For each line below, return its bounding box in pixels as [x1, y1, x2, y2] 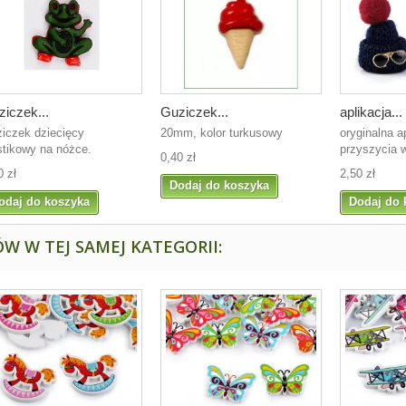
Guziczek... [160, 103, 228, 120]
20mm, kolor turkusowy [160, 125, 283, 140]
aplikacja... [340, 103, 402, 120]
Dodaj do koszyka [169, 178, 269, 192]
